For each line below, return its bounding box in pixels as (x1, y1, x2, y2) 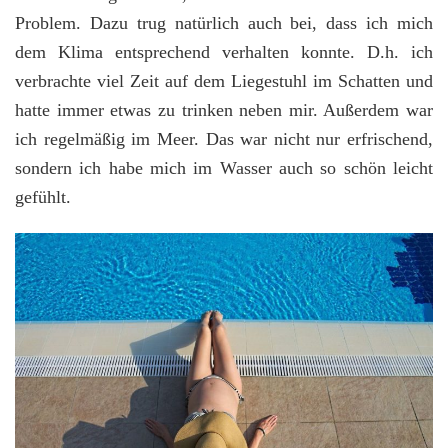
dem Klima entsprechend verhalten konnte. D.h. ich (15, 42, 433, 63)
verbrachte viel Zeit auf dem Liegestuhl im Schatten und (15, 71, 433, 92)
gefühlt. (15, 187, 71, 208)
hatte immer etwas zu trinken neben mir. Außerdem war (15, 100, 433, 121)
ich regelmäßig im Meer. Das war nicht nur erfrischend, (15, 129, 433, 150)
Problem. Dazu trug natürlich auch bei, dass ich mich (15, 13, 433, 34)
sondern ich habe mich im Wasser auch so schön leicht (15, 158, 433, 179)
